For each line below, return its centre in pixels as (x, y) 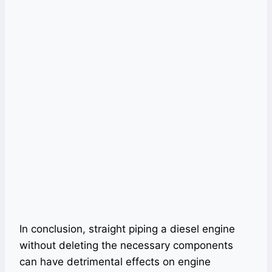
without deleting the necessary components (126, 246)
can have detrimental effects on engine (115, 262)
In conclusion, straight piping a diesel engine (127, 229)
